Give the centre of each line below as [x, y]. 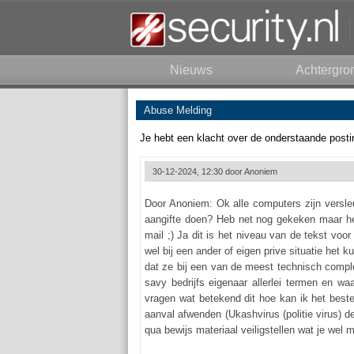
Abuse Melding [178, 110]
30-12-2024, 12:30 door [198, 171]
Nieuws [191, 70]
